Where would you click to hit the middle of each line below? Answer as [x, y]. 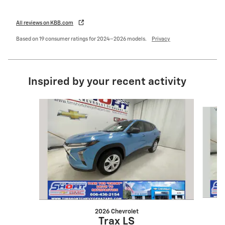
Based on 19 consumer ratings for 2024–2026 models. [82, 39]
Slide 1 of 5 [33, 104]
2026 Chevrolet [117, 212]
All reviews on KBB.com [45, 23]
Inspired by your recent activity [107, 82]
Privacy [161, 39]
